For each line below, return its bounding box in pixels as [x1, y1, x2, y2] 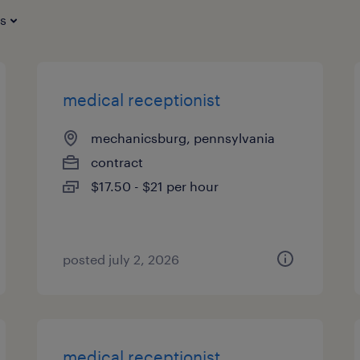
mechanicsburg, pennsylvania [91, 130, 276, 145]
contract [91, 154, 144, 170]
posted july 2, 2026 [63, 252, 180, 267]
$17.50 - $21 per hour [91, 178, 219, 194]
